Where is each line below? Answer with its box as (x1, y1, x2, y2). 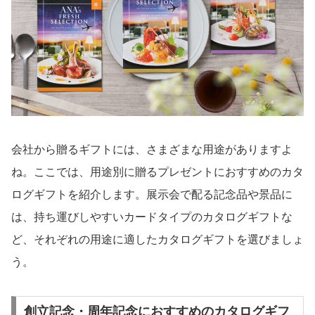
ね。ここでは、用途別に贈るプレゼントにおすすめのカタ (11, 165, 304, 178)
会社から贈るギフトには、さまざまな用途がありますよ (11, 143, 292, 155)
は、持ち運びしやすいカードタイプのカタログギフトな (11, 210, 292, 223)
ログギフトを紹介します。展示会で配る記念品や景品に (11, 188, 292, 200)
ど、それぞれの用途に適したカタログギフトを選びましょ (11, 233, 304, 245)
